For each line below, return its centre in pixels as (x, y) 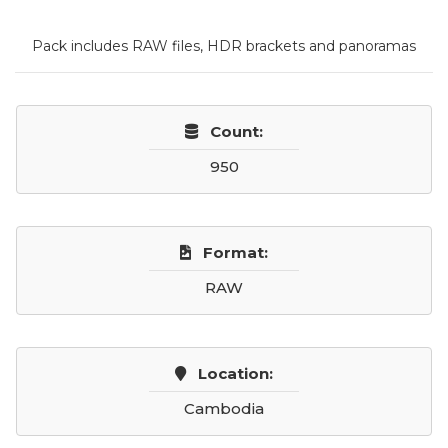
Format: (235, 252)
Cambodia (224, 408)
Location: (235, 373)
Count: (236, 131)
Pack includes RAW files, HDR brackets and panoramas (224, 46)
